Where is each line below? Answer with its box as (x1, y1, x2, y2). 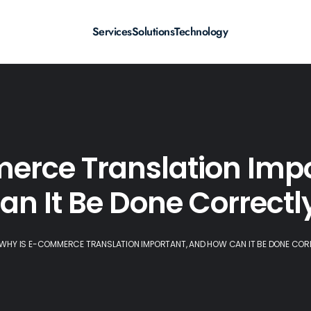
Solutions (131, 24, 175, 40)
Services (92, 24, 132, 40)
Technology (174, 24, 228, 40)
